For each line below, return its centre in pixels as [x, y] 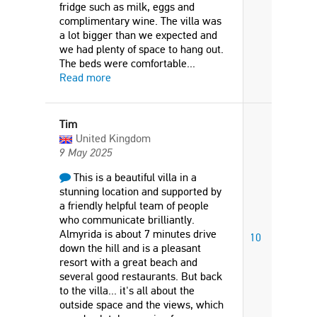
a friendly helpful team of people [134, 206]
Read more [85, 77]
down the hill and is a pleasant [130, 248]
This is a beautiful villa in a [134, 177]
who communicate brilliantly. [127, 220]
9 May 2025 [86, 152]
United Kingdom [113, 138]
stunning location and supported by [140, 191]
